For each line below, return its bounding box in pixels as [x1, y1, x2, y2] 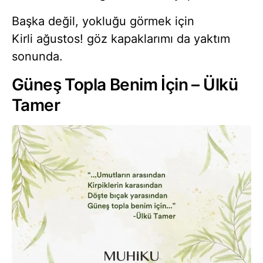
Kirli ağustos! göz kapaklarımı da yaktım [12, 32, 230, 46]
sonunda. [12, 49, 63, 64]
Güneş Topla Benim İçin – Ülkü [12, 75, 238, 95]
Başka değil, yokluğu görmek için [12, 14, 194, 29]
